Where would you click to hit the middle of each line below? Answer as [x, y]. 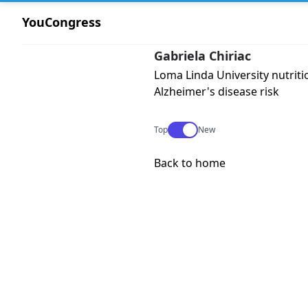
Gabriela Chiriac [202, 56]
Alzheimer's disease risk [217, 91]
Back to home [190, 163]
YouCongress [62, 22]
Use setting [190, 128]
